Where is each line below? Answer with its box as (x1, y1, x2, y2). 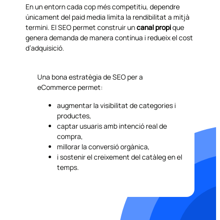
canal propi (137, 22, 171, 32)
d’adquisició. (26, 43, 65, 53)
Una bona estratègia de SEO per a (37, 72, 143, 82)
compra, (57, 131, 83, 141)
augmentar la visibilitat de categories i (57, 100, 176, 110)
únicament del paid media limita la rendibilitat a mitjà (26, 12, 190, 22)
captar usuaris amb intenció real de (57, 121, 167, 131)
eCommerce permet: (37, 82, 103, 92)
